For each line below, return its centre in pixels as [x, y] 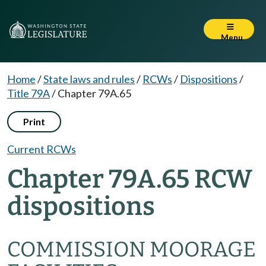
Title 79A [28, 93]
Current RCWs [42, 149]
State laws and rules [89, 79]
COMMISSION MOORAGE [132, 249]
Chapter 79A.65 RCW [130, 179]
